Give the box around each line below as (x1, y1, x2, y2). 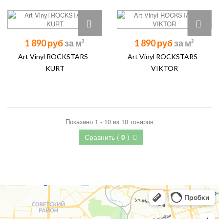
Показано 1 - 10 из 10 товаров (66, 117, 153, 126)
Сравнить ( (85, 132, 121, 142)
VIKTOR (151, 64, 178, 72)
